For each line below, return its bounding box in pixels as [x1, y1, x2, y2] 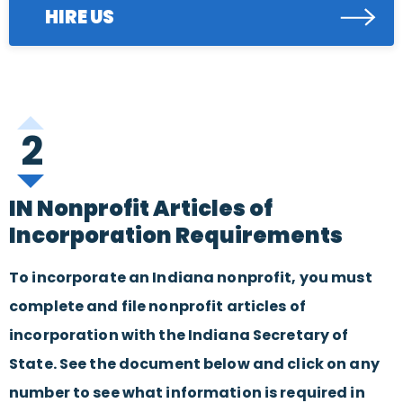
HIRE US [45, 4, 114, 31]
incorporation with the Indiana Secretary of [9, 325, 349, 346]
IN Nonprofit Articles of [9, 193, 273, 224]
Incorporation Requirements [9, 220, 343, 251]
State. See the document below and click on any [9, 354, 380, 375]
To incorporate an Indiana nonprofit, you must [9, 267, 372, 289]
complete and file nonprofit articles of [9, 296, 306, 318]
